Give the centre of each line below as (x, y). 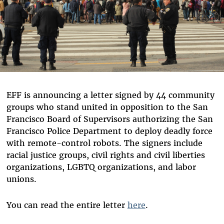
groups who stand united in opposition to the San (107, 107)
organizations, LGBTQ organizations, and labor (101, 167)
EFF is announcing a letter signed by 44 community (110, 95)
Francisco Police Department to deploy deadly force (109, 131)
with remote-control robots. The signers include (104, 143)
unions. (21, 179)
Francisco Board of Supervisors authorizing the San (109, 119)
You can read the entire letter (67, 205)
